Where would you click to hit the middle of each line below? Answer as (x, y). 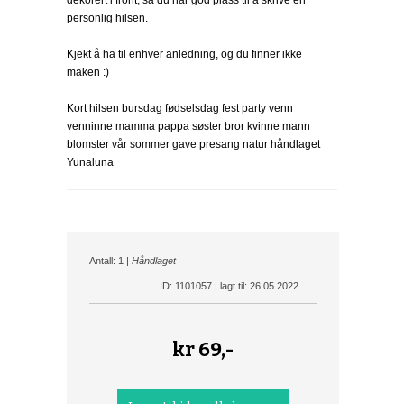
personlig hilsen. (107, 18)
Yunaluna (90, 162)
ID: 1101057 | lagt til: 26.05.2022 (229, 286)
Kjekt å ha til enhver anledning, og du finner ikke (184, 54)
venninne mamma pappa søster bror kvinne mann (188, 126)
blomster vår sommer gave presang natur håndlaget (193, 144)
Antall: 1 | (110, 261)
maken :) (88, 72)
